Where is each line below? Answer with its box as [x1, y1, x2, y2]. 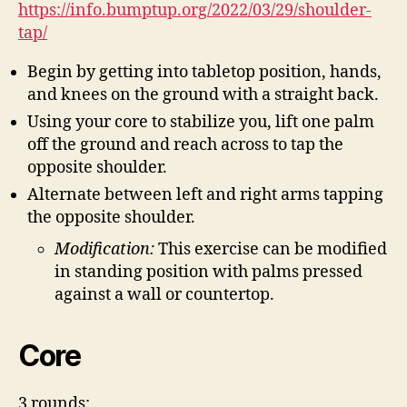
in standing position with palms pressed [55, 262, 362, 283]
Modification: [55, 239, 158, 260]
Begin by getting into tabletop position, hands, [27, 62, 382, 83]
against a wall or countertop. [55, 284, 274, 305]
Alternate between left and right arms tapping [27, 184, 383, 205]
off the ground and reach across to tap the [27, 134, 343, 155]
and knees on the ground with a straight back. [27, 84, 379, 105]
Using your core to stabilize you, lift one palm [27, 112, 374, 133]
